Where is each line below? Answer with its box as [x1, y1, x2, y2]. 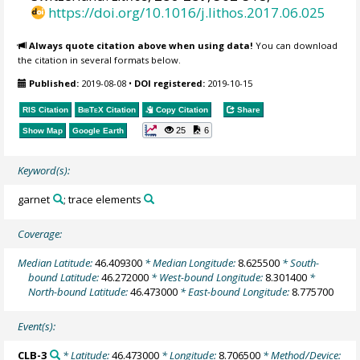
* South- [280, 255, 320, 270]
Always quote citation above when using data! [29, 39, 254, 52]
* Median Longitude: [142, 255, 239, 270]
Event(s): [18, 318, 56, 333]
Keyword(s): [18, 162, 71, 178]
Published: [29, 76, 80, 89]
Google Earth [72, 126, 125, 136]
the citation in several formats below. [18, 54, 182, 67]
